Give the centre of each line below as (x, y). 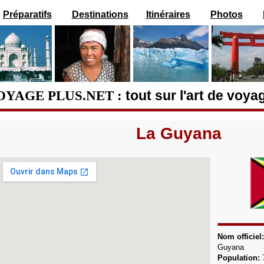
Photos (226, 14)
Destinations (100, 14)
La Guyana (179, 133)
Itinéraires (168, 14)
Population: (240, 258)
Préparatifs (27, 14)
